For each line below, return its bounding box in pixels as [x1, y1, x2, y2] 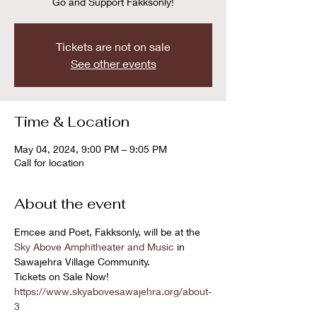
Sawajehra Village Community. [14, 255, 153, 267]
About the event [14, 195, 126, 213]
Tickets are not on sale [56, 40, 171, 53]
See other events [70, 57, 156, 70]
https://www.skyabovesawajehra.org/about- [14, 285, 212, 297]
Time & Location [14, 113, 129, 131]
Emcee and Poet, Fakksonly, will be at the [14, 226, 203, 238]
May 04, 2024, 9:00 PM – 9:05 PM [14, 143, 167, 155]
